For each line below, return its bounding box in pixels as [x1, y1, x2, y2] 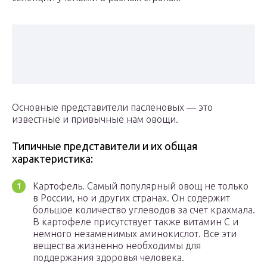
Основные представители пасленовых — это [12, 102, 213, 113]
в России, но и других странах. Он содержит [33, 193, 230, 204]
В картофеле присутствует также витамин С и [33, 216, 238, 228]
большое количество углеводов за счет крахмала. [33, 204, 255, 216]
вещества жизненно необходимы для [33, 240, 201, 252]
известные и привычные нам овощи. [12, 114, 178, 125]
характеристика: [12, 153, 93, 165]
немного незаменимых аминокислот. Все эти [33, 228, 237, 240]
